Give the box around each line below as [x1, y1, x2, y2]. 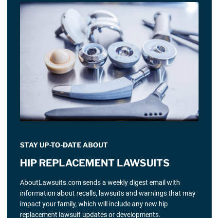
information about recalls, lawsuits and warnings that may [19, 189, 196, 197]
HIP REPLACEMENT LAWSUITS [19, 157, 170, 169]
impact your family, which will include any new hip [19, 200, 168, 208]
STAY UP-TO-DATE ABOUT [19, 141, 108, 149]
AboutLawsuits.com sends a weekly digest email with [19, 178, 180, 186]
